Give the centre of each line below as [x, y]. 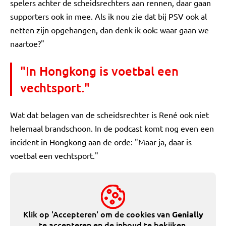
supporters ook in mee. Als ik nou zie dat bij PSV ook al [108, 16]
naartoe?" [27, 43]
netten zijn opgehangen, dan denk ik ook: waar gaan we [109, 30]
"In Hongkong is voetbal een [99, 71]
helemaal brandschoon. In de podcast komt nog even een [112, 128]
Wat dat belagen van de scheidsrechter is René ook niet [109, 115]
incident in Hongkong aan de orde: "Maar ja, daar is [101, 142]
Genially [187, 214]
